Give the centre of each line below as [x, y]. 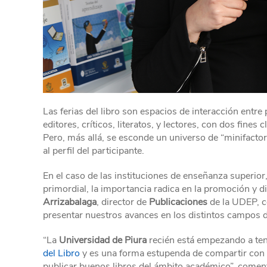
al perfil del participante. [94, 151]
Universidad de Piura [103, 240]
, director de [123, 202]
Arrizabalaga [70, 202]
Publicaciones [178, 202]
